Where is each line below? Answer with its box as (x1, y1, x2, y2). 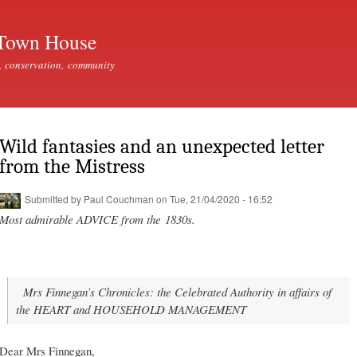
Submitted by (24, 191, 84, 206)
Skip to (127, 2, 161, 17)
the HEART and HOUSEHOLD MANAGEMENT (16, 301, 246, 318)
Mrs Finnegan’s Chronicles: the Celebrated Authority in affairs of (22, 284, 331, 300)
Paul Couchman (83, 191, 154, 206)
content (127, 37, 163, 52)
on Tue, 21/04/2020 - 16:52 (153, 191, 273, 206)
